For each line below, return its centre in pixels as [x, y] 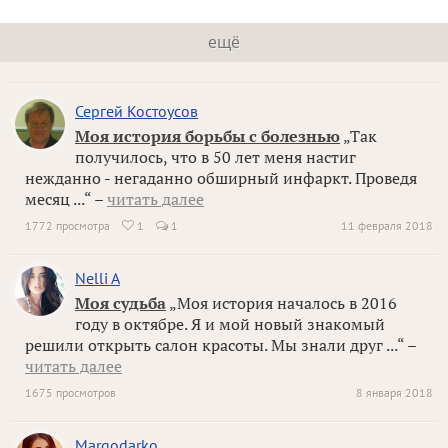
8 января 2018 [394, 392]
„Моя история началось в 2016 [281, 303]
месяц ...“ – [66, 199]
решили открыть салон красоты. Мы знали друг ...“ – [220, 345]
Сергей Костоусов [136, 111]
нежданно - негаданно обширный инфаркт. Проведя [221, 178]
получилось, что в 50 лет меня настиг [215, 157]
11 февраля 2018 [387, 225]
